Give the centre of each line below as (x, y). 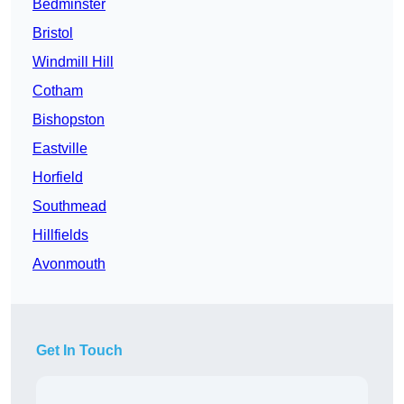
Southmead (69, 207)
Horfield (58, 178)
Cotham (58, 91)
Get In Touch (79, 351)
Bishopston (69, 120)
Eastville (60, 149)
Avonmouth (69, 264)
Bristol (53, 33)
